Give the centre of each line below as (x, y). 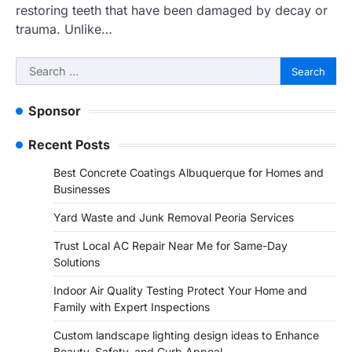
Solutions (77, 262)
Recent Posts (69, 145)
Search (35, 66)
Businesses (82, 189)
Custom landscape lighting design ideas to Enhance (186, 335)
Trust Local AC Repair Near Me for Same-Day (170, 246)
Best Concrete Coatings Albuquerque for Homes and (189, 173)
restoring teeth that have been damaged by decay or (172, 11)
